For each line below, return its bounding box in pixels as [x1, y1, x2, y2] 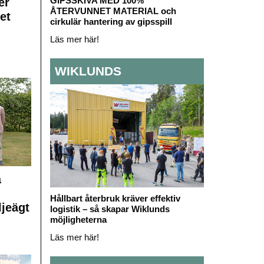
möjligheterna [49, 214, 107, 225]
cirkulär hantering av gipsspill [49, 16, 172, 27]
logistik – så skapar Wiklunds [49, 203, 170, 214]
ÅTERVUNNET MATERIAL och [49, 5, 176, 16]
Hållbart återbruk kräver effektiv [49, 193, 180, 203]
